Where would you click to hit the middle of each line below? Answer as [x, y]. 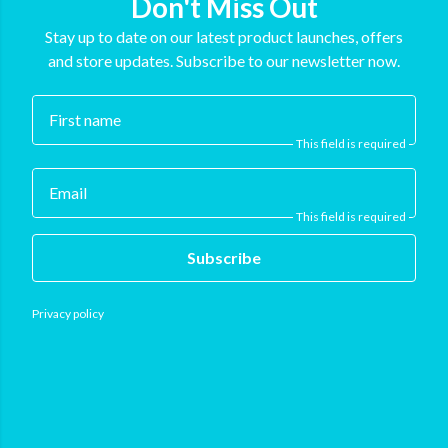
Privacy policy [68, 313]
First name [85, 120]
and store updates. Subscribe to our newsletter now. [224, 61]
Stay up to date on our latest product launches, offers [224, 37]
